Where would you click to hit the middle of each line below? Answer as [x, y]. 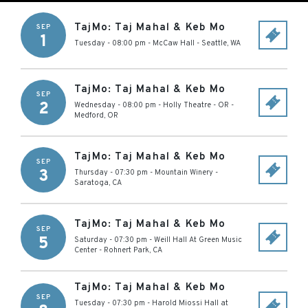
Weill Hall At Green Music [198, 240]
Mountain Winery [184, 173]
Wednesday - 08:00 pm [115, 105]
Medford [89, 115]
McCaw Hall [174, 43]
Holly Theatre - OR [196, 105]
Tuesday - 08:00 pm [110, 43]
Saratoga [91, 183]
